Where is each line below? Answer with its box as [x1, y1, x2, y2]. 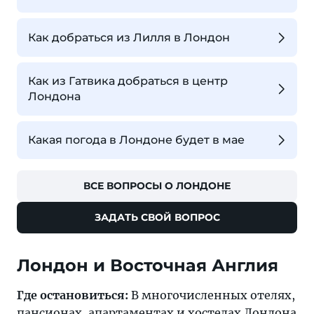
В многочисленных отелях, [128, 288, 295, 303]
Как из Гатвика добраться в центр [28, 74, 228, 88]
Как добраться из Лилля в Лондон [28, 30, 230, 44]
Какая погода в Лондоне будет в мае [28, 133, 245, 147]
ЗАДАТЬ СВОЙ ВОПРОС [94, 211, 220, 224]
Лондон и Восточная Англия [17, 255, 278, 276]
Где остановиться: [17, 288, 128, 303]
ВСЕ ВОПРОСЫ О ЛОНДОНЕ [83, 179, 231, 193]
